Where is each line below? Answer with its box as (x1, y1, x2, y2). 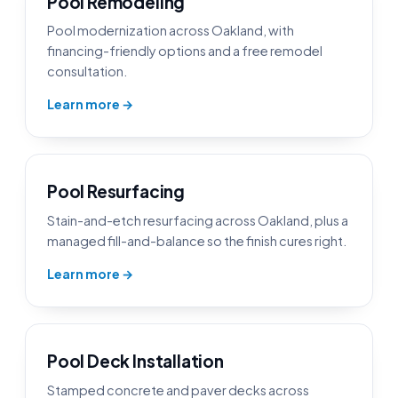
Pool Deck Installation (47, 349, 224, 371)
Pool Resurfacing (47, 180, 185, 203)
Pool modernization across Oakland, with (47, 22, 294, 39)
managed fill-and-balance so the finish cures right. (47, 232, 346, 249)
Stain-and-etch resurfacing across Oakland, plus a (47, 211, 348, 228)
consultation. (47, 63, 127, 80)
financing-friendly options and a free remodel (47, 43, 322, 60)
